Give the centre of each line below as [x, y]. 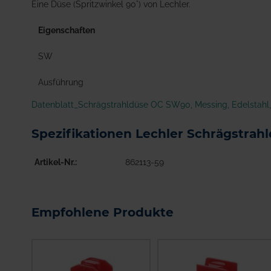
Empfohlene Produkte [103, 213]
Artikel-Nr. [55, 162]
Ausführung [60, 82]
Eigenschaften [66, 30]
